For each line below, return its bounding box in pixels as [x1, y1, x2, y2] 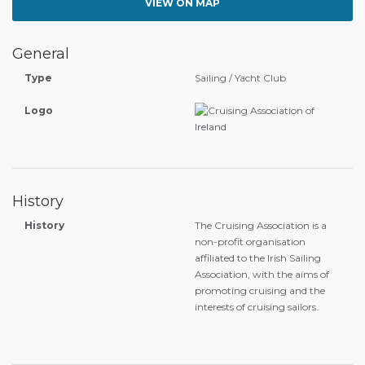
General [12, 45, 69, 63]
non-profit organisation [195, 235, 306, 248]
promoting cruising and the [195, 284, 325, 297]
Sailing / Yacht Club [195, 72, 286, 84]
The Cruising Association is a [195, 219, 327, 231]
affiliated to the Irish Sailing [195, 252, 321, 264]
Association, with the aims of [195, 268, 329, 280]
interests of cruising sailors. [195, 301, 319, 313]
